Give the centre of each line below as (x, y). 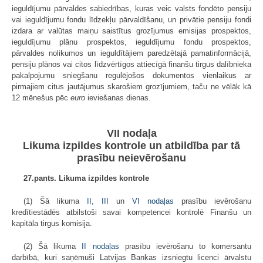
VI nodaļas (149, 201)
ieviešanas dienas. (118, 98)
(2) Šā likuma (50, 246)
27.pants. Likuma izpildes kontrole (86, 178)
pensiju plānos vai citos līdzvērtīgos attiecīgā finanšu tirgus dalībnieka (131, 65)
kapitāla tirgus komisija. (52, 223)
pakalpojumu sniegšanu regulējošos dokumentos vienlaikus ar (131, 76)
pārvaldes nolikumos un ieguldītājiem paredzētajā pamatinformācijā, (131, 53)
